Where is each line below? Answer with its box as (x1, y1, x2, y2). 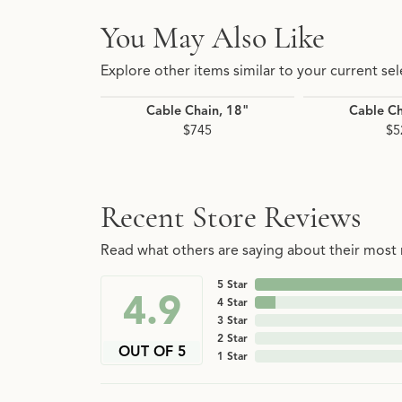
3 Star (217, 313, 248, 328)
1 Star (217, 349, 248, 363)
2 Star (217, 331, 248, 345)
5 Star (217, 277, 248, 292)
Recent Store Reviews (100, 198, 362, 237)
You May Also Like (100, 19, 325, 57)
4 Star (217, 295, 248, 310)
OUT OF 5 (118, 343, 186, 362)
